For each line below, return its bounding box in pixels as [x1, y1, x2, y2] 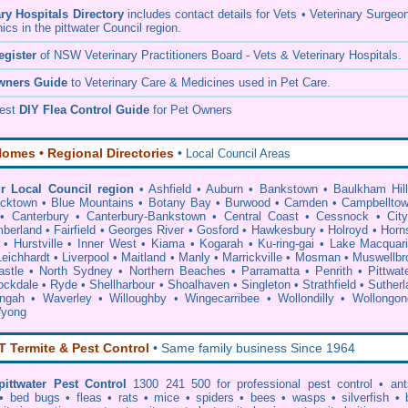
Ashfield [148, 182, 191, 196]
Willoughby [109, 291, 168, 305]
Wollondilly [277, 291, 334, 305]
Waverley [42, 291, 92, 305]
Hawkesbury [250, 223, 316, 237]
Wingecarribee [185, 291, 260, 305]
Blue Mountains [51, 196, 135, 209]
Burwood [224, 196, 270, 209]
